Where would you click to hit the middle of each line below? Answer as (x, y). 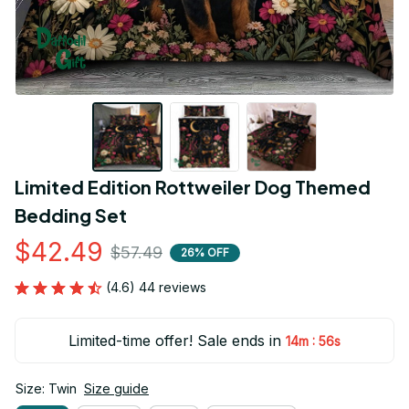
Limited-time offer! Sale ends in (175, 341)
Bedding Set (71, 215)
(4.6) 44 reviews (156, 288)
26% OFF (205, 252)
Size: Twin (46, 389)
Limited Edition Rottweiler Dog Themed (193, 187)
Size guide (116, 389)
